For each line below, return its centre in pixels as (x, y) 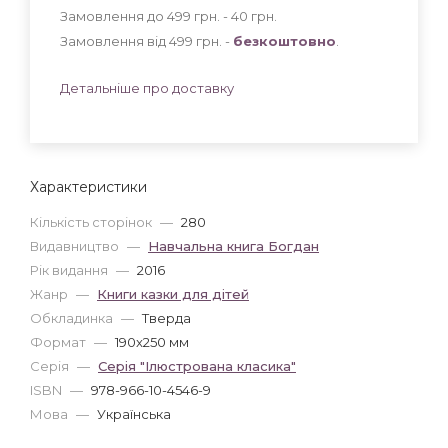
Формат (59, 341)
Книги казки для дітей (173, 293)
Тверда (166, 317)
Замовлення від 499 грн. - (146, 40)
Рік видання (70, 269)
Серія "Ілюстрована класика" (197, 365)
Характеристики (88, 186)
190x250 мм (152, 341)
